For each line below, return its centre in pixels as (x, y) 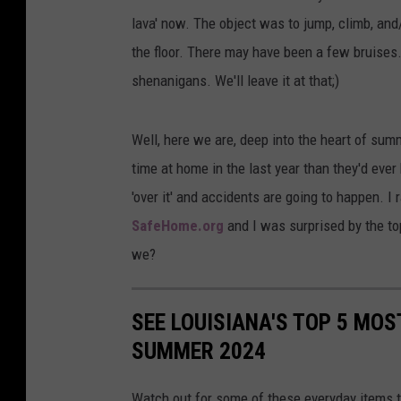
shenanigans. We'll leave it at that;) (235, 81)
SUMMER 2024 (199, 351)
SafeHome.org (178, 226)
